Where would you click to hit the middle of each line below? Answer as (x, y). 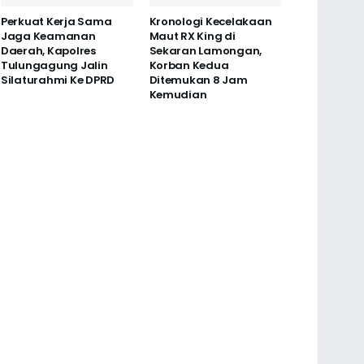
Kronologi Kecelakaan (210, 21)
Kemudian (178, 94)
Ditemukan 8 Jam (198, 80)
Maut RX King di (192, 36)
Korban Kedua (189, 65)
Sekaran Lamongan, (206, 50)
